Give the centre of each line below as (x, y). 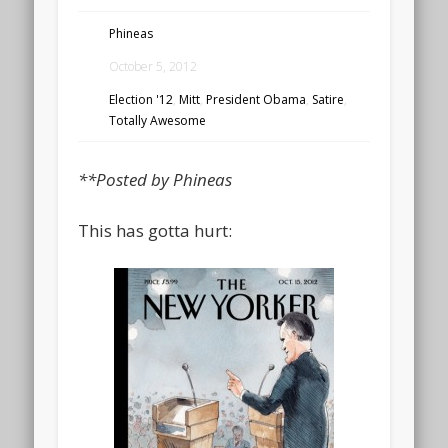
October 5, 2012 (153, 66)
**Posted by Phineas (155, 180)
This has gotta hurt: (155, 231)
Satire (328, 99)
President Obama (256, 99)
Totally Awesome (158, 120)
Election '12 (141, 99)
